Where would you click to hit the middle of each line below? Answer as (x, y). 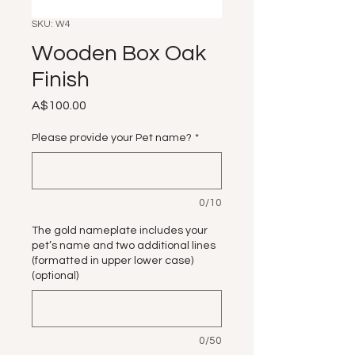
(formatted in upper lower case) (113, 261)
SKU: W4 (51, 24)
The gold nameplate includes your (120, 231)
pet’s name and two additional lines (124, 246)
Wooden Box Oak (119, 53)
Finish (61, 80)
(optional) (55, 276)
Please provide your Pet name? (112, 138)
